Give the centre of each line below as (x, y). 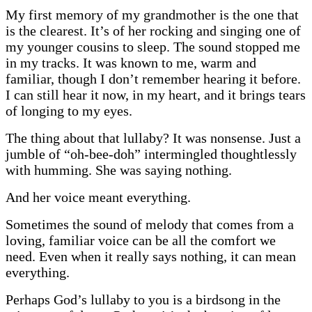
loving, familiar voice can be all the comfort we (141, 240)
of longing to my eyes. (69, 110)
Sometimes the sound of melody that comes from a (150, 224)
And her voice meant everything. (98, 197)
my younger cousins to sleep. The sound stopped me (153, 46)
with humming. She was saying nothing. (119, 170)
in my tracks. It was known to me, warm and (131, 62)
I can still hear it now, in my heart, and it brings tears (156, 94)
